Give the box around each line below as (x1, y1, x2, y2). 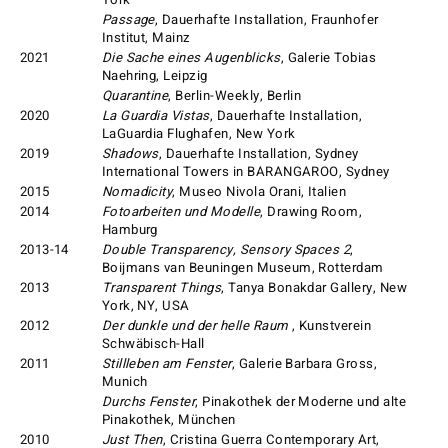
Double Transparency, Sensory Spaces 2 (101, 239, 351, 260)
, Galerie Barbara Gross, (231, 353, 378, 374)
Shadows (101, 143, 159, 164)
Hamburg (101, 219, 158, 240)
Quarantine (101, 85, 169, 106)
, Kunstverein (288, 315, 372, 336)
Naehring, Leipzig (101, 65, 208, 86)
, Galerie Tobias (280, 47, 377, 68)
